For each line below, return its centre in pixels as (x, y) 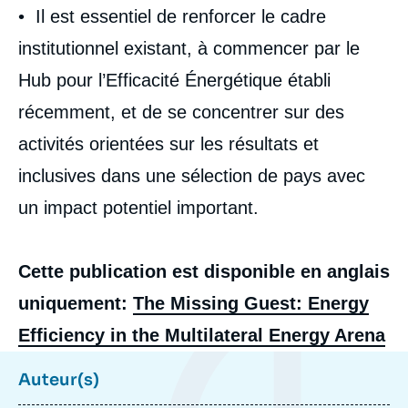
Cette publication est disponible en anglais (204, 272)
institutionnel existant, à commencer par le (189, 49)
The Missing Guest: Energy (251, 304)
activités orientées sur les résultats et (168, 144)
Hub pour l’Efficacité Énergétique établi (174, 81)
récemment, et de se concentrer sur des (181, 112)
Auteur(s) (59, 380)
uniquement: (76, 304)
